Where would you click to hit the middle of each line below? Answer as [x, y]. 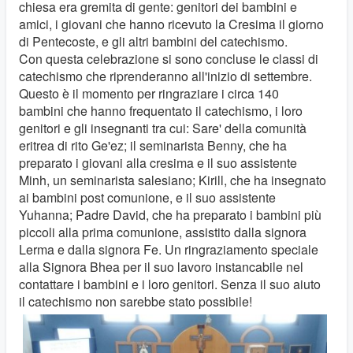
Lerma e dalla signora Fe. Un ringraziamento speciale [169, 249]
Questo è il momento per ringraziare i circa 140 [149, 93]
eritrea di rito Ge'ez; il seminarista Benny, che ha [153, 145]
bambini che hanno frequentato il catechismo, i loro [161, 110]
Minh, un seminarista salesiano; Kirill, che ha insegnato [173, 180]
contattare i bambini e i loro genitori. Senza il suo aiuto [170, 284]
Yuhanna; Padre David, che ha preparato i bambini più [170, 214]
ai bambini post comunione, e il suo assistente [147, 197]
